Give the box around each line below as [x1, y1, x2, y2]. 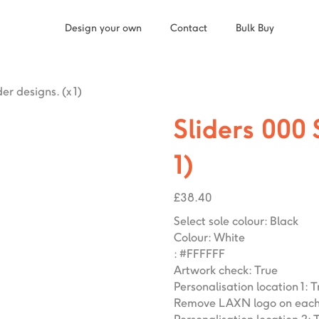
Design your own [64, 21, 142, 34]
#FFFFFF [179, 246, 226, 261]
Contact [169, 21, 207, 34]
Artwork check [174, 263, 249, 278]
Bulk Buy [235, 21, 274, 34]
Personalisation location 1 [174, 279, 305, 294]
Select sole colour [174, 214, 265, 229]
